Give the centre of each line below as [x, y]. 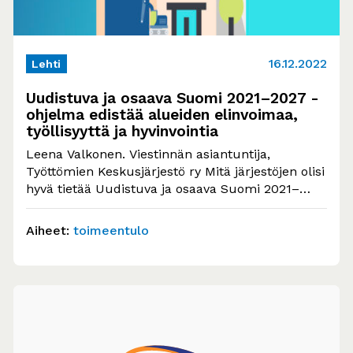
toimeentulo [111, 230]
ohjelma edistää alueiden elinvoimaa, [162, 114]
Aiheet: [48, 230]
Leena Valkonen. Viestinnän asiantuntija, [148, 154]
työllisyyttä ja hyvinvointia [122, 131]
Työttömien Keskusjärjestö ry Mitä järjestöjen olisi [175, 171]
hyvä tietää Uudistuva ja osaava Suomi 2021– [163, 188]
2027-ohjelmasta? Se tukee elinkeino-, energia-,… [176, 206]
